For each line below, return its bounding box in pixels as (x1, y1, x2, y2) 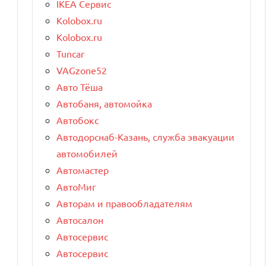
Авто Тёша (56, 80, 103, 93)
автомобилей (56, 147, 118, 159)
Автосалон (56, 213, 103, 226)
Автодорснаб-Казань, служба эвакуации (56, 130, 235, 142)
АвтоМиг (56, 180, 96, 192)
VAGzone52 (56, 64, 107, 76)
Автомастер (56, 163, 109, 176)
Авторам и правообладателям (56, 197, 192, 209)
